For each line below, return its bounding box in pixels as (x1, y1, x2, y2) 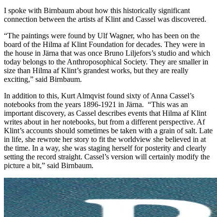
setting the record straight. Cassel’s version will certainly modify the (4, 152, 210, 161)
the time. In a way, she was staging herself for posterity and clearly (4, 143, 206, 152)
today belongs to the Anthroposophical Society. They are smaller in (4, 57, 208, 66)
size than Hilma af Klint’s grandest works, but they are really (4, 66, 188, 75)
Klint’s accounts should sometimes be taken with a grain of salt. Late (4, 126, 213, 135)
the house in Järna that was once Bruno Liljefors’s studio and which (4, 48, 210, 57)
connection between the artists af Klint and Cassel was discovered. (4, 15, 206, 23)
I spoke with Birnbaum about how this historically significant (4, 6, 190, 15)
